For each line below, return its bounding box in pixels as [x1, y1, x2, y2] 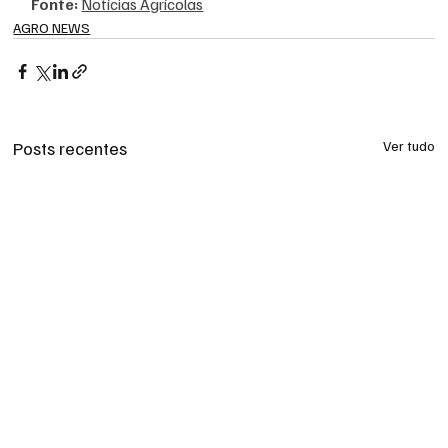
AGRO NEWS [13, 18, 91, 36]
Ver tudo [382, 136, 435, 154]
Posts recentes [13, 136, 128, 159]
